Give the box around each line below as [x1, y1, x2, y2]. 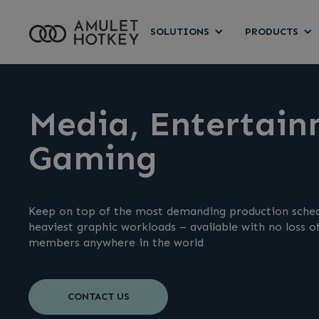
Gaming [28, 137, 157, 179]
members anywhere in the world [28, 236, 204, 249]
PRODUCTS [245, 25, 298, 38]
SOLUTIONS [150, 25, 209, 38]
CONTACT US [67, 291, 130, 303]
